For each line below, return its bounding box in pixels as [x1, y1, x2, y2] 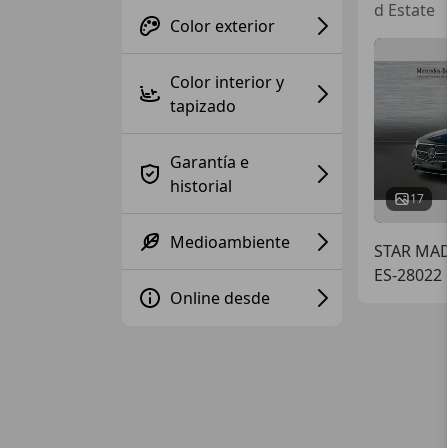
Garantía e [170, 150, 249, 173]
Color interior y [170, 70, 284, 93]
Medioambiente [170, 230, 290, 253]
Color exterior [170, 14, 275, 37]
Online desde [170, 286, 270, 309]
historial [170, 174, 232, 197]
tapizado [170, 94, 236, 117]
